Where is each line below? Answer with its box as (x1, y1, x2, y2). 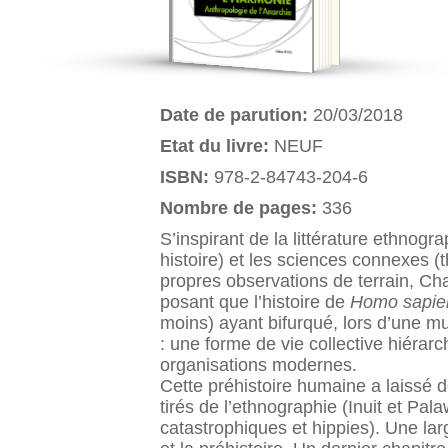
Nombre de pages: (160, 198, 322, 219)
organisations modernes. (160, 355, 357, 376)
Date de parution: (160, 105, 313, 126)
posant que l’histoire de (160, 292, 350, 313)
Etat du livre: (160, 136, 274, 157)
